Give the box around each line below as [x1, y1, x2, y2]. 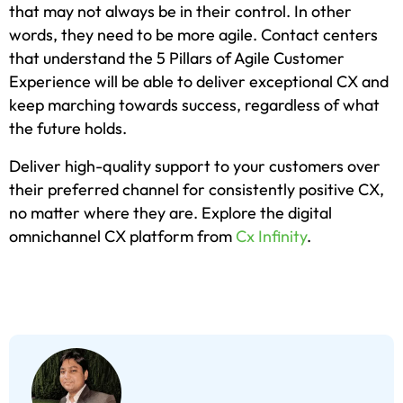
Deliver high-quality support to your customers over [9, 156, 381, 177]
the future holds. [9, 118, 127, 139]
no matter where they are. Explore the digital [9, 202, 332, 224]
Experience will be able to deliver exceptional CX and [9, 71, 389, 93]
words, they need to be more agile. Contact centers [9, 24, 378, 46]
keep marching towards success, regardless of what [9, 94, 380, 116]
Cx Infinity [236, 226, 307, 247]
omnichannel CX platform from [9, 226, 236, 247]
